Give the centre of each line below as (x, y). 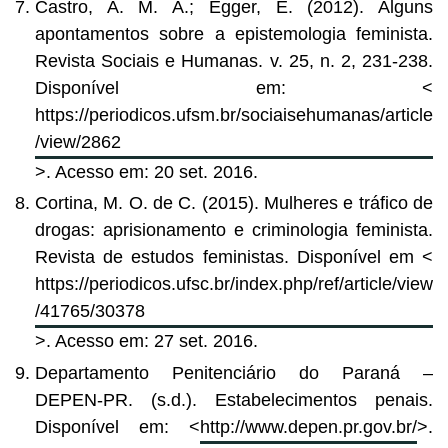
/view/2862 (78, 141)
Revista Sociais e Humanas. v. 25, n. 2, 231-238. (234, 60)
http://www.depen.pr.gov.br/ (308, 426)
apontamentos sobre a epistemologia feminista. (234, 33)
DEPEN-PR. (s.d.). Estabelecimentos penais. (234, 399)
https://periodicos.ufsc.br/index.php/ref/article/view (234, 284)
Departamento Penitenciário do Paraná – (234, 372)
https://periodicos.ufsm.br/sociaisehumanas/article (234, 114)
